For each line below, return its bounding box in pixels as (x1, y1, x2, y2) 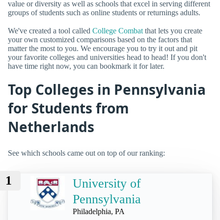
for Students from (8, 99, 129, 118)
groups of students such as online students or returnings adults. (8, 8, 200, 17)
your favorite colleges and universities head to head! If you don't (8, 53, 206, 62)
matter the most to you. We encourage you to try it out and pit (8, 44, 197, 53)
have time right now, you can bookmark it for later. (8, 62, 165, 71)
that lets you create (143, 27, 202, 35)
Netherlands (8, 117, 94, 137)
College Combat (92, 27, 143, 35)
